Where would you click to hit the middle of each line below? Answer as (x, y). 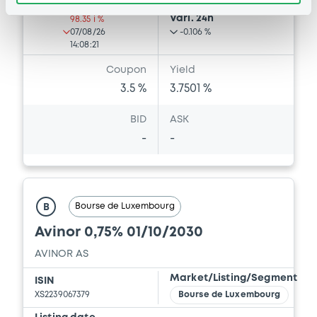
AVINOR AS (62, 254)
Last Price (60, 6)
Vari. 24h (192, 19)
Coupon (126, 70)
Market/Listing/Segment (234, 278)
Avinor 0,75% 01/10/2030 (119, 233)
